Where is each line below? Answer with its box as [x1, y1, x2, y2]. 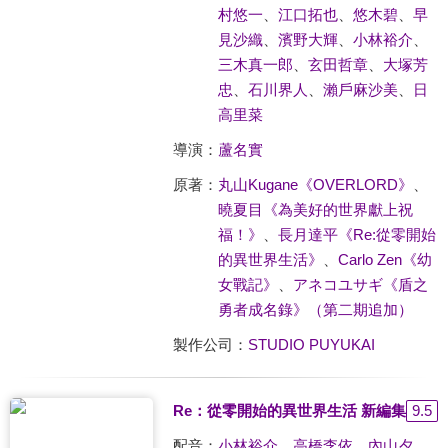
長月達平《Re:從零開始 [277, 226, 436, 243]
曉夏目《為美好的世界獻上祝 [217, 201, 413, 218]
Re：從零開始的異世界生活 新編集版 [172, 401, 421, 419]
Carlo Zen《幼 [337, 251, 432, 268]
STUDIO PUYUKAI [247, 336, 375, 353]
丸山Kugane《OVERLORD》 [217, 176, 413, 193]
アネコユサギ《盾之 [292, 276, 428, 293]
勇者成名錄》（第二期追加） [217, 301, 413, 318]
